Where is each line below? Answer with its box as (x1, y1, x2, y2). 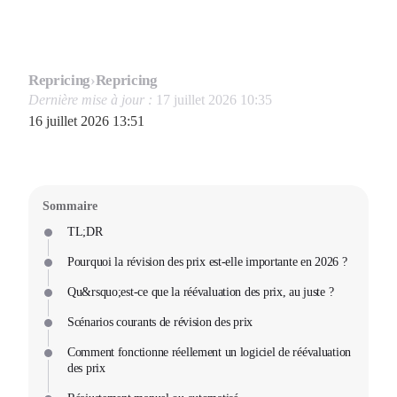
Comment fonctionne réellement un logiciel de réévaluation (67, 345, 352, 359)
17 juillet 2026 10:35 (152, 91, 272, 107)
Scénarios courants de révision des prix (67, 315, 253, 329)
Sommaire (43, 198, 97, 213)
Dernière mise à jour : (28, 91, 152, 107)
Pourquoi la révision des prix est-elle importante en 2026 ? (67, 254, 347, 269)
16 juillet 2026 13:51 (28, 113, 144, 128)
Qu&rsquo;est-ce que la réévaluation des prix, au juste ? (67, 284, 334, 299)
